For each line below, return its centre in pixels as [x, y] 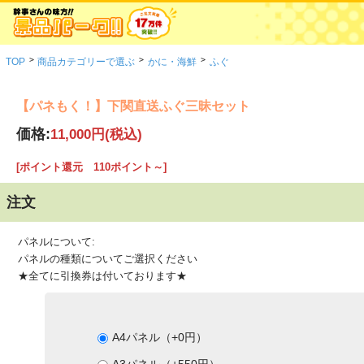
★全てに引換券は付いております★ [103, 276]
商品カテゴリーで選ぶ [87, 62]
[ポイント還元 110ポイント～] [92, 167]
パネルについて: [57, 242]
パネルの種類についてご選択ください [108, 259]
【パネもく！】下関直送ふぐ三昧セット [134, 106]
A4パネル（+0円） [159, 338]
